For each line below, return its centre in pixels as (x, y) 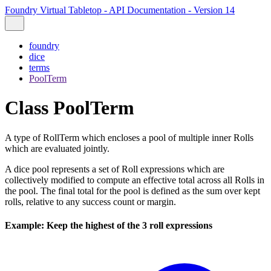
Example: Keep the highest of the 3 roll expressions (109, 226)
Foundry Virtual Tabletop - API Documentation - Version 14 (120, 10)
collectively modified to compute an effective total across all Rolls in (135, 180)
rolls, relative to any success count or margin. (90, 201)
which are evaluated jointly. (57, 148)
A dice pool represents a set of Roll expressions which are (115, 169)
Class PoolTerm (70, 108)
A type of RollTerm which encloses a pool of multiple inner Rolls (129, 137)
